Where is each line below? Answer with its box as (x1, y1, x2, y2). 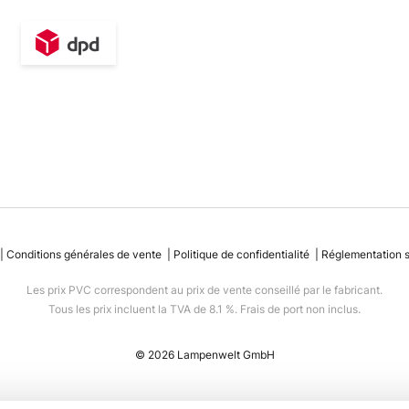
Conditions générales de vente (5, 246, 162, 262)
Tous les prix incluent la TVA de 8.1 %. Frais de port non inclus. (48, 301, 361, 317)
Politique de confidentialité (173, 246, 309, 262)
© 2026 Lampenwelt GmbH (134, 347, 275, 362)
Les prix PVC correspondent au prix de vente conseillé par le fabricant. (26, 282, 383, 298)
